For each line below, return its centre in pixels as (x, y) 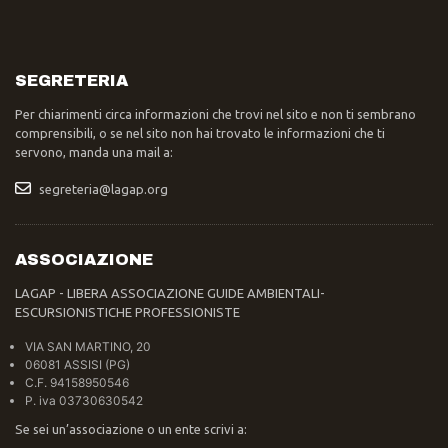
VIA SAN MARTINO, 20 (88, 346)
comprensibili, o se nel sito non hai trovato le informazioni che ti (200, 133)
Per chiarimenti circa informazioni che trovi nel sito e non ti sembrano (215, 114)
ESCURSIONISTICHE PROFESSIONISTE (127, 312)
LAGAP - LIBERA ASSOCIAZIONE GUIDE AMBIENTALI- (170, 293)
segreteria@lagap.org (103, 189)
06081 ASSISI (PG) (77, 364)
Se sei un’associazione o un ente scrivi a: (131, 429)
